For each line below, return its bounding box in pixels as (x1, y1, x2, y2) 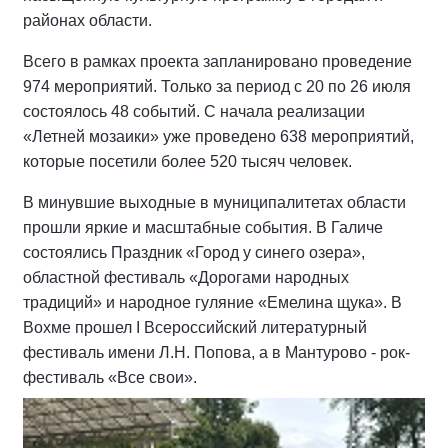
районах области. (23, 11, 152, 29)
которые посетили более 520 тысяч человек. (23, 378, 352, 396)
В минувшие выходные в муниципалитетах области (23, 419, 406, 437)
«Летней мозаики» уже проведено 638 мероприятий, (23, 353, 414, 371)
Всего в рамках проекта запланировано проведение (23, 278, 412, 296)
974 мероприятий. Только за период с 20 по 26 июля (23, 303, 411, 321)
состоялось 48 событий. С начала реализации (23, 328, 365, 346)
